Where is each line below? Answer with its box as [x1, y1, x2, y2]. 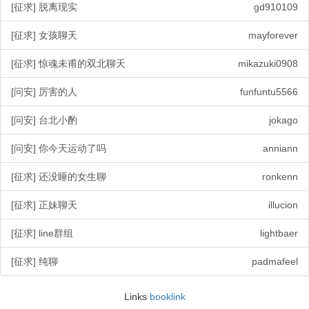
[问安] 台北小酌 [11, 114, 77, 126]
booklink [149, 291, 186, 302]
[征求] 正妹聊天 [11, 199, 77, 210]
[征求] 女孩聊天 [11, 30, 77, 41]
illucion [268, 199, 298, 210]
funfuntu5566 [240, 86, 298, 97]
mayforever [248, 30, 298, 41]
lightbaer [260, 228, 298, 239]
